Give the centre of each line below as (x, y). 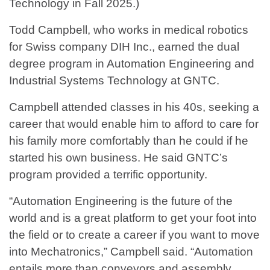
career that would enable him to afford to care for (134, 124)
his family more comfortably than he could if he (129, 141)
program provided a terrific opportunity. (108, 175)
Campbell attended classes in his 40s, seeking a (134, 107)
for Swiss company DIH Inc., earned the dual (124, 47)
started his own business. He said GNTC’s (118, 158)
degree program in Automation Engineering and (132, 64)
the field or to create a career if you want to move (134, 235)
